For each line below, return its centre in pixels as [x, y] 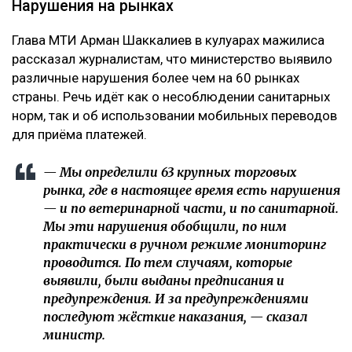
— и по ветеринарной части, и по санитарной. [191, 209]
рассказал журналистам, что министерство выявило [172, 59]
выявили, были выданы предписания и [164, 281]
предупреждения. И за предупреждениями [176, 299]
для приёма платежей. [79, 135]
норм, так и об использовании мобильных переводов [174, 116]
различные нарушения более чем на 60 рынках [156, 78]
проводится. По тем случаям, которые [168, 263]
